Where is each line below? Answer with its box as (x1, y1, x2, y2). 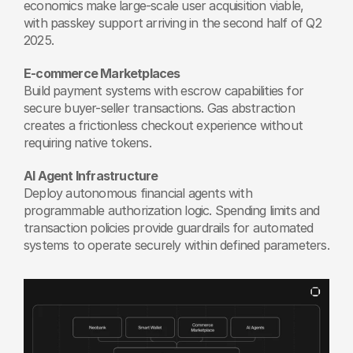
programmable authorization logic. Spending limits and (24, 202, 320, 218)
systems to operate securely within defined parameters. (24, 236, 329, 253)
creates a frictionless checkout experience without (24, 117, 303, 133)
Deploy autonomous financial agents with (24, 184, 252, 201)
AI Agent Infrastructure (24, 167, 158, 184)
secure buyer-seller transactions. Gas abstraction (24, 99, 295, 116)
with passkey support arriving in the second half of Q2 (24, 14, 321, 31)
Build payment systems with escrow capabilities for (24, 82, 304, 98)
